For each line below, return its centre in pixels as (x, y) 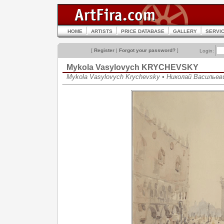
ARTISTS (102, 31)
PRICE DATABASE (143, 31)
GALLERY (185, 31)
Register (104, 50)
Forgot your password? (147, 50)
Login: (207, 51)
